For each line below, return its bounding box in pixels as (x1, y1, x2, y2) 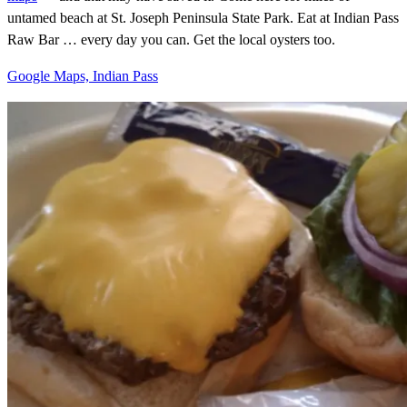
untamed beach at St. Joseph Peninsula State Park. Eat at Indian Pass (7, 9, 399, 25)
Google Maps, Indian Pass (7, 67, 158, 84)
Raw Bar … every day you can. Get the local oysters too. (7, 31, 335, 47)
